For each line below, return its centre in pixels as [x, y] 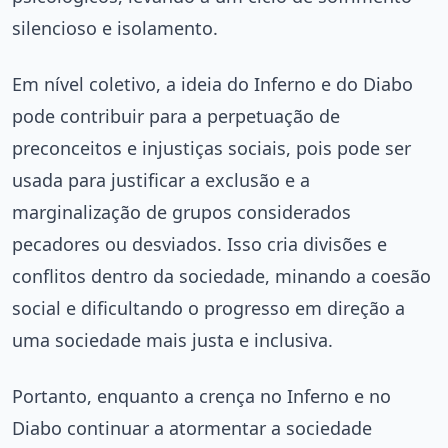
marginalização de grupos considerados [181, 212]
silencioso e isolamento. [115, 28]
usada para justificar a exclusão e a [161, 180]
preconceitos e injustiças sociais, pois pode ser [211, 148]
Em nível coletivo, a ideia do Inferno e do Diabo [212, 84]
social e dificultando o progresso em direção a [208, 308]
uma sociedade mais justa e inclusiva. [172, 340]
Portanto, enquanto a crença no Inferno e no [201, 396]
